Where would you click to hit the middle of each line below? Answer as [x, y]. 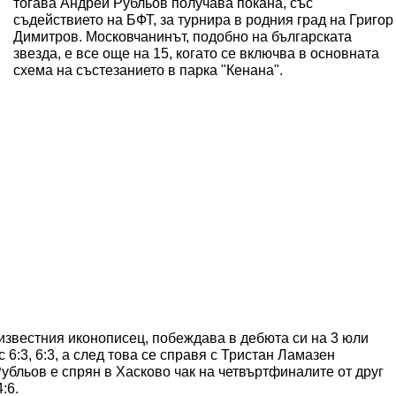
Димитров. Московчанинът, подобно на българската [183, 37]
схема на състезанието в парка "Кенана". [148, 70]
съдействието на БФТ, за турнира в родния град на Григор [203, 20]
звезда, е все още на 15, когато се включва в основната [196, 53]
